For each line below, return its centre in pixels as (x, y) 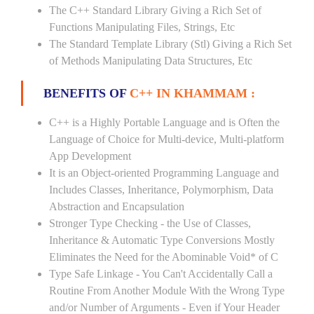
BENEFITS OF (87, 93)
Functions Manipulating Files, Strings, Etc (142, 27)
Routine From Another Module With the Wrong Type (167, 291)
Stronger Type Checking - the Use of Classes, (150, 223)
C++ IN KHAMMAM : (192, 93)
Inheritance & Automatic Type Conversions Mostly (162, 240)
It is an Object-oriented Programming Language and (164, 173)
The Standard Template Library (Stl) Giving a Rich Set (170, 44)
